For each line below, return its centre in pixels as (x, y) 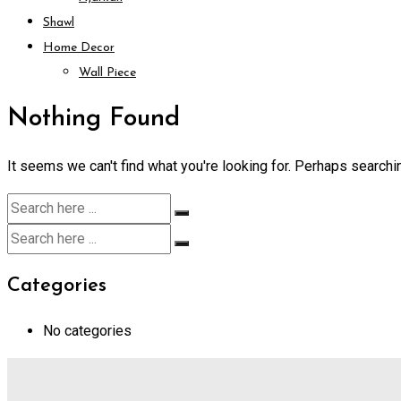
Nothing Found (94, 119)
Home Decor (79, 47)
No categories (87, 331)
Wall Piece (107, 73)
